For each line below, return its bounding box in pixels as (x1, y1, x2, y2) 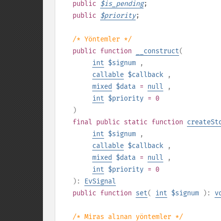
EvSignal (84, 177, 116, 185)
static (124, 118, 147, 126)
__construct (136, 47, 179, 55)
